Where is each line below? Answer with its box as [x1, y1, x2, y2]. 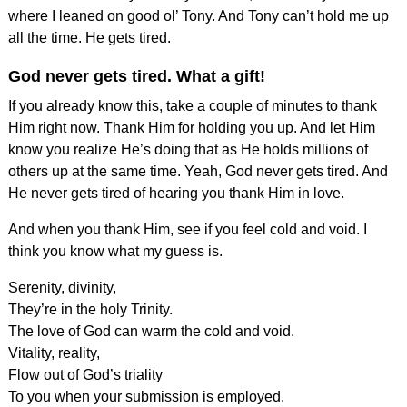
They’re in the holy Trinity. [7, 301, 173, 317]
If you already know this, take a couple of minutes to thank [7, 97, 377, 114]
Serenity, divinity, [7, 279, 116, 295]
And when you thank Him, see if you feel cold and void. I [7, 221, 367, 237]
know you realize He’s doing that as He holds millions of [7, 141, 368, 157]
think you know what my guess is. [7, 243, 223, 259]
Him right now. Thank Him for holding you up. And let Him [7, 119, 375, 135]
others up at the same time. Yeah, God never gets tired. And [7, 163, 388, 179]
